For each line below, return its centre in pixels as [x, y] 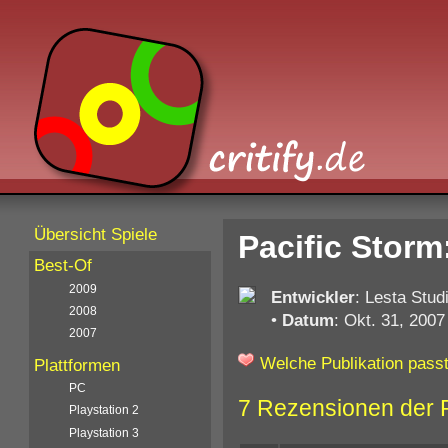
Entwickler [312, 296]
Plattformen [77, 365]
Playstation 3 [104, 432]
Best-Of [63, 266]
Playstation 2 [104, 410]
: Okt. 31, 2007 [389, 319]
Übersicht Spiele [96, 234]
